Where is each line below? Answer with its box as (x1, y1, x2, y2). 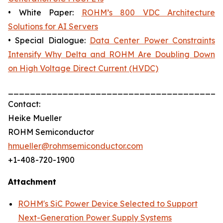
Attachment (8, 177, 56, 187)
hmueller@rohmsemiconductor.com (8, 141, 143, 151)
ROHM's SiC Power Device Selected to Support (18, 199, 198, 209)
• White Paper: (8, 7, 82, 17)
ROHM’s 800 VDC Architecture (81, 7, 215, 17)
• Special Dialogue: (8, 35, 90, 45)
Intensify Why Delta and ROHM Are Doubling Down (8, 49, 215, 59)
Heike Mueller (8, 113, 62, 123)
